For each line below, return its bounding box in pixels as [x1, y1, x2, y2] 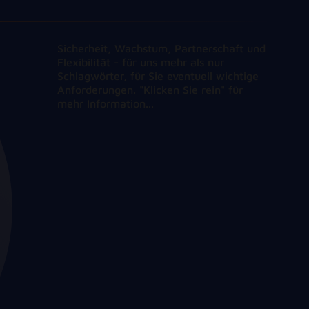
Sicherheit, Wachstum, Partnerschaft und [57, 41, 266, 54]
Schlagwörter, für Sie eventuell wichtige [57, 69, 259, 82]
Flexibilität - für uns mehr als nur [57, 55, 224, 68]
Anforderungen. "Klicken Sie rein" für [57, 83, 243, 96]
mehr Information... [57, 97, 154, 110]
